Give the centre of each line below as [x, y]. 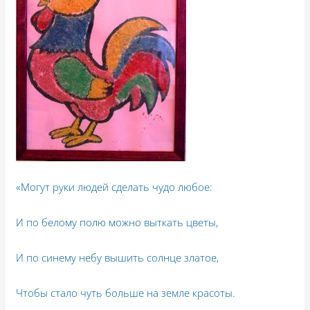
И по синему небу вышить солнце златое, [118, 257]
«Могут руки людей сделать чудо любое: [115, 186]
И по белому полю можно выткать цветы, [117, 222]
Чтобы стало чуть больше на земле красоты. [126, 292]
